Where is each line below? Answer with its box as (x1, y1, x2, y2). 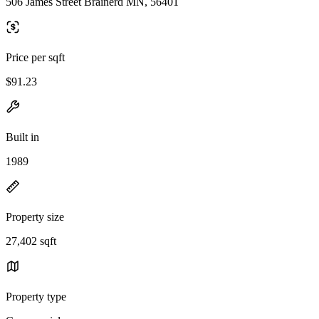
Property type (6, 290, 66, 303)
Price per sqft (6, 51, 65, 63)
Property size (6, 210, 64, 223)
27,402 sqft (6, 234, 56, 247)
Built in (6, 130, 39, 143)
